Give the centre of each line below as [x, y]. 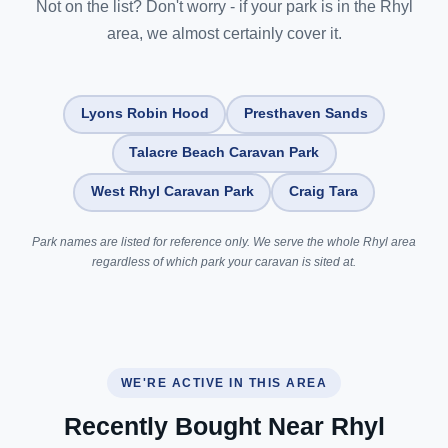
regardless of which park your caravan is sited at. [224, 261]
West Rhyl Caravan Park [172, 191]
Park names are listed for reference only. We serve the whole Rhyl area [224, 241]
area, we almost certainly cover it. [224, 33]
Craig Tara [323, 191]
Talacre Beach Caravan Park [224, 152]
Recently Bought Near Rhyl [224, 426]
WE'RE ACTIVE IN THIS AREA [224, 382]
